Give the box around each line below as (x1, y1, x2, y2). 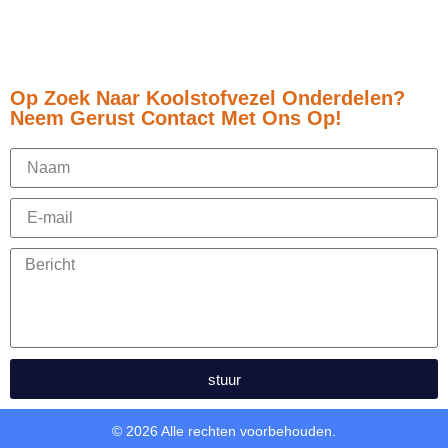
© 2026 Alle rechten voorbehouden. (112, 423, 336, 440)
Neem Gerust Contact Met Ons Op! (10, 107, 342, 130)
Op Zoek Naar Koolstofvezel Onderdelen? (10, 87, 405, 110)
